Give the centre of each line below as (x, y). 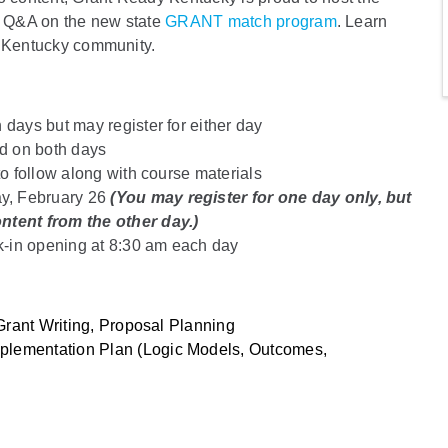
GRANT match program (251, 21)
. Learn (362, 21)
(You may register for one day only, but (261, 197)
